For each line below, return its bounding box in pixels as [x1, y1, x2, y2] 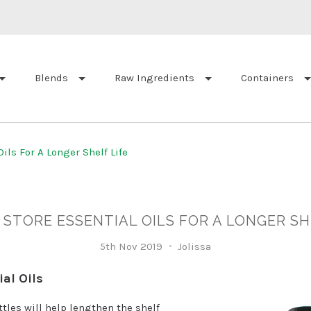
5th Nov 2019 [99, 239, 162, 253]
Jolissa [174, 239, 211, 253]
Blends [35, 72, 68, 85]
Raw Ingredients [115, 72, 194, 85]
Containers [241, 72, 294, 85]
